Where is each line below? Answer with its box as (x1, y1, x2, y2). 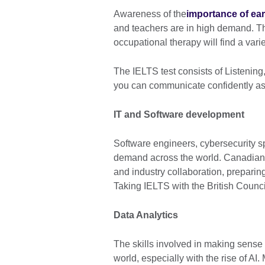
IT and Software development (114, 109, 244, 120)
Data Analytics (114, 210, 178, 221)
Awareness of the (114, 9, 186, 20)
